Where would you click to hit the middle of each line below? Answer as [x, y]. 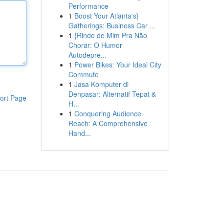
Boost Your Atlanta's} [106, 16]
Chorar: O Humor [95, 45]
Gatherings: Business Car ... [112, 25]
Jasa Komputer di [101, 84]
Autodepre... [87, 55]
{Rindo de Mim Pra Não [110, 35]
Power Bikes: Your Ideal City [118, 65]
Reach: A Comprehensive [108, 123]
